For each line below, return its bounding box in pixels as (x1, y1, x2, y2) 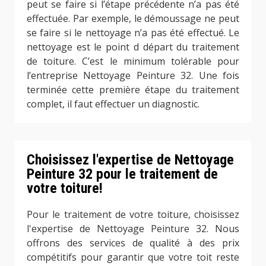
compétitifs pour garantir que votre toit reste (27, 250, 239, 264)
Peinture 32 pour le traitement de (27, 165, 218, 182)
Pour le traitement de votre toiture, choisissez (27, 207, 239, 221)
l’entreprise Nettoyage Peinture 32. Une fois (27, 68, 239, 82)
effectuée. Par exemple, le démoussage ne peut (27, 11, 239, 25)
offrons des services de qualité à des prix (27, 236, 239, 249)
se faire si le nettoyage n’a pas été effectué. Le (27, 26, 239, 39)
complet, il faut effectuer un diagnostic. (27, 97, 199, 110)
